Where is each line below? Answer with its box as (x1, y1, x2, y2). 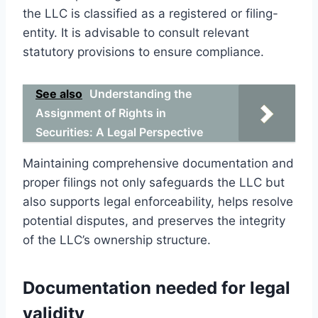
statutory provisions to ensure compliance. (23, 44, 264, 59)
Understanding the (89, 86, 192, 101)
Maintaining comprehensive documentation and (23, 155, 294, 170)
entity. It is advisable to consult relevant (23, 25, 249, 40)
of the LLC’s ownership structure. (23, 232, 211, 247)
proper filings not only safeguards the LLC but (23, 175, 285, 190)
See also (35, 86, 82, 101)
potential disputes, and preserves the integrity (23, 213, 285, 228)
